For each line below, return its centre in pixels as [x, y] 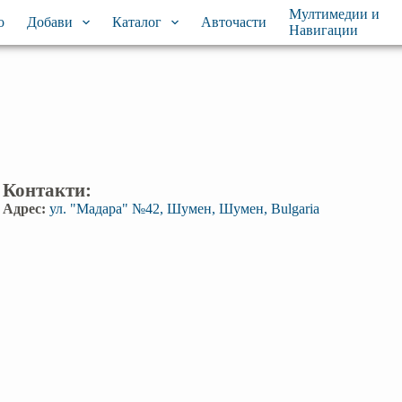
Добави [49, 22]
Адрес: [25, 209]
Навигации [324, 30]
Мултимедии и [335, 14]
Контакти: [48, 190]
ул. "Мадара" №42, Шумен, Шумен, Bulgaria [184, 209]
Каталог [136, 22]
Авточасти [234, 22]
